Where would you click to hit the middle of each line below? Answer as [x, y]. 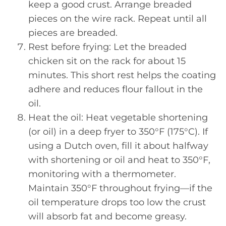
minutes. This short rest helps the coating [122, 75]
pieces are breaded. [73, 33]
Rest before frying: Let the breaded [107, 47]
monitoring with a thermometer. [102, 174]
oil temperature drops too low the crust [117, 202]
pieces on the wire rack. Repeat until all [118, 18]
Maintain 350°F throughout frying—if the [120, 188]
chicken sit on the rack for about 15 [107, 61]
